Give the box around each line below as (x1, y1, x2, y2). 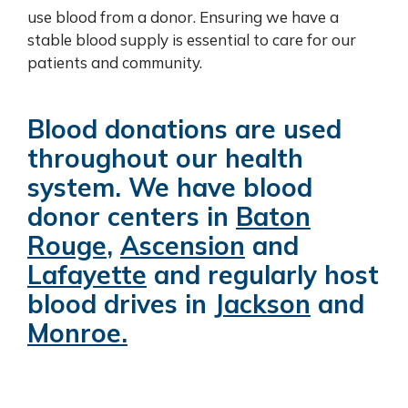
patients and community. (27, 52, 202, 72)
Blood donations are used (27, 112, 342, 145)
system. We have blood (27, 170, 312, 203)
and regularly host (147, 258, 379, 291)
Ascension (120, 229, 245, 261)
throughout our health (27, 141, 303, 174)
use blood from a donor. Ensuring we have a (27, 6, 339, 26)
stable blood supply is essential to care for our (27, 29, 356, 49)
